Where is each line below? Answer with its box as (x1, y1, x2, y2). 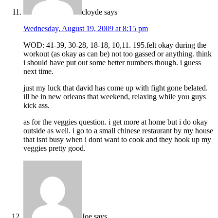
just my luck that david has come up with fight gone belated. (23, 84, 208, 92)
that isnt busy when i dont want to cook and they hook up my (23, 135, 211, 144)
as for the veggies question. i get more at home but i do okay (23, 118, 208, 127)
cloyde (82, 8, 102, 17)
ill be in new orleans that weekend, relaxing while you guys (23, 92, 206, 101)
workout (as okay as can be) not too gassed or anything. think (23, 50, 212, 58)
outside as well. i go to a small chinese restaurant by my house (23, 127, 213, 135)
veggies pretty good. (23, 144, 86, 153)
